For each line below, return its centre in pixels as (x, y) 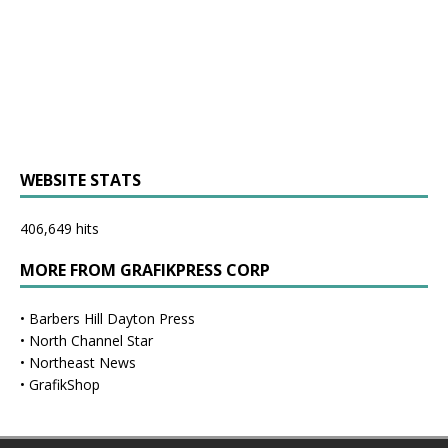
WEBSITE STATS (80, 180)
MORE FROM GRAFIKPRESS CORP (145, 270)
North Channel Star (91, 341)
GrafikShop (64, 385)
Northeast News (82, 363)
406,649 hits (59, 229)
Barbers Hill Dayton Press (112, 319)
